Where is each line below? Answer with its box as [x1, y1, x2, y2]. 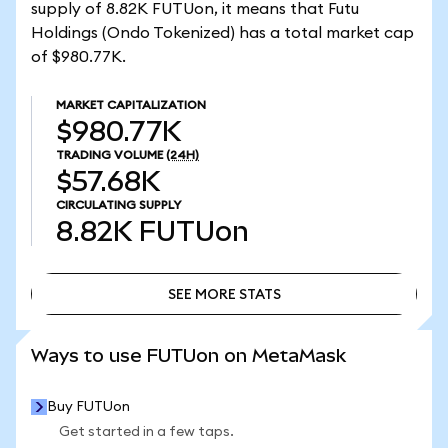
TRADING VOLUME [56, 149, 163, 161]
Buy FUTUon [47, 400, 130, 414]
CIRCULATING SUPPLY [56, 199, 181, 211]
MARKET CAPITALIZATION [56, 99, 206, 111]
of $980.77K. [31, 49, 126, 65]
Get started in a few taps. [59, 425, 234, 439]
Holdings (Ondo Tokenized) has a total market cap [31, 25, 414, 41]
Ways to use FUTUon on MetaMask [31, 345, 346, 366]
